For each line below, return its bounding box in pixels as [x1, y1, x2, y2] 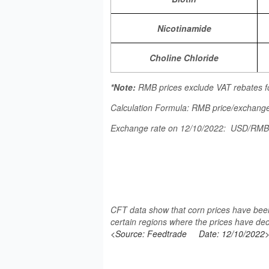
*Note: [110, 81, 138, 93]
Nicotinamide [157, 22, 211, 34]
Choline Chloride [150, 52, 219, 64]
